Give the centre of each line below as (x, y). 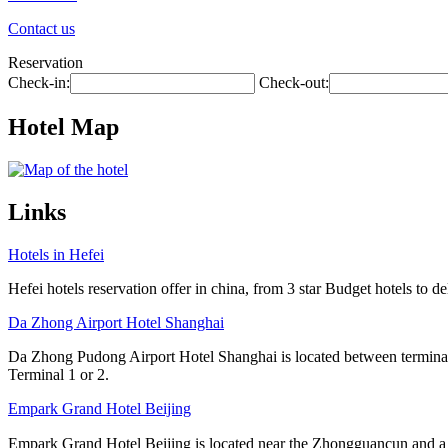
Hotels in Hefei (56, 254)
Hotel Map (63, 126)
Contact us (41, 28)
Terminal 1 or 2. (58, 374)
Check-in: (39, 82)
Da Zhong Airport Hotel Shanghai (116, 322)
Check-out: (294, 82)
